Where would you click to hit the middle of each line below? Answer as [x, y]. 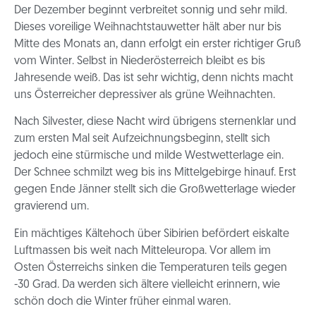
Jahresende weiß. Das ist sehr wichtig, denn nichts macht [154, 78]
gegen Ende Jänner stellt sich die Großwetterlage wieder [155, 190]
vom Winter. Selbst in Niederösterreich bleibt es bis [140, 61]
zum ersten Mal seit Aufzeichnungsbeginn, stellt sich [142, 139]
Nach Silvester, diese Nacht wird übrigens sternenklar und [155, 122]
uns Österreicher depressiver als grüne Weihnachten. [145, 95]
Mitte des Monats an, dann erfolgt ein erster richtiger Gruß [158, 44]
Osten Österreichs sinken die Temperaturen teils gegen [151, 268]
